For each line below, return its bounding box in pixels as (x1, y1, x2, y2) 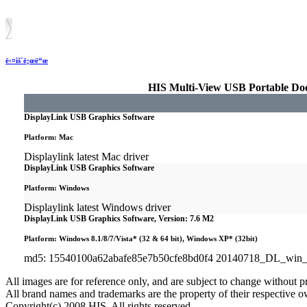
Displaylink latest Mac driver (24, 151, 149, 163)
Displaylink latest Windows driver (24, 201, 171, 214)
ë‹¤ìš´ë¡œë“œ (5, 56, 48, 64)
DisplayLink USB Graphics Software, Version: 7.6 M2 (24, 213, 214, 223)
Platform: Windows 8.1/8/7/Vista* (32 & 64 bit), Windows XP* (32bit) (24, 234, 258, 243)
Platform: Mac (24, 132, 73, 141)
